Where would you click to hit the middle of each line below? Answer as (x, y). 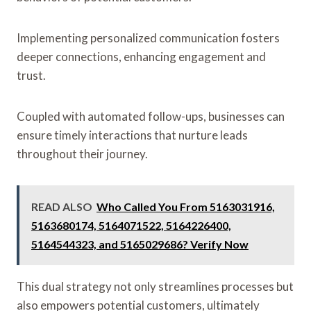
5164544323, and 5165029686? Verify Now (140, 244)
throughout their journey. (82, 153)
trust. (31, 75)
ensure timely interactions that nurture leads (132, 135)
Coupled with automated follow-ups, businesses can (151, 116)
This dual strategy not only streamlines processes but (155, 286)
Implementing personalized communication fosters (148, 37)
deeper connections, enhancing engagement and (141, 56)
